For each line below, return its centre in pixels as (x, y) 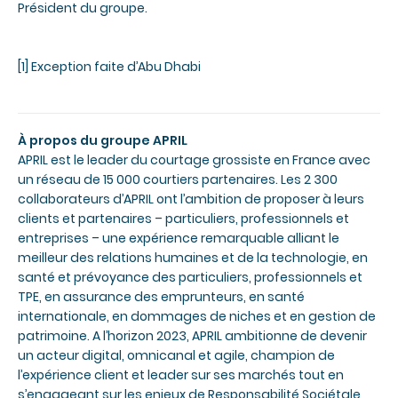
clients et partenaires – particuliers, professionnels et (183, 219)
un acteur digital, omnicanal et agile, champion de (176, 356)
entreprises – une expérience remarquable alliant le (179, 239)
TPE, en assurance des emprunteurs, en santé (161, 297)
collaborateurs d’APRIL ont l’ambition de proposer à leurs (191, 199)
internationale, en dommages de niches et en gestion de (197, 317)
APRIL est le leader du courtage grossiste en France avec (194, 160)
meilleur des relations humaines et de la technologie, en (193, 258)
